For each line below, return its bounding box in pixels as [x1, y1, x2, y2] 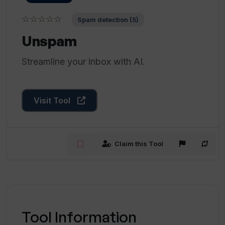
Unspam [22, 32, 76, 50]
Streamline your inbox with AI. [22, 56, 145, 67]
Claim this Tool [115, 139, 163, 148]
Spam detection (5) [77, 16, 139, 24]
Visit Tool [34, 95, 72, 105]
